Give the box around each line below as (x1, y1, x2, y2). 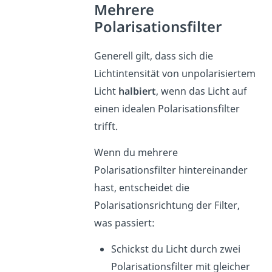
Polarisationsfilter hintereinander (94, 163, 248, 177)
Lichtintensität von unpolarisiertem (94, 66, 256, 80)
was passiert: (94, 216, 155, 229)
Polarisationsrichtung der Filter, (94, 198, 240, 212)
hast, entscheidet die (94, 180, 190, 194)
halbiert (118, 84, 157, 98)
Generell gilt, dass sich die (94, 49, 214, 63)
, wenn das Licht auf (156, 84, 248, 98)
